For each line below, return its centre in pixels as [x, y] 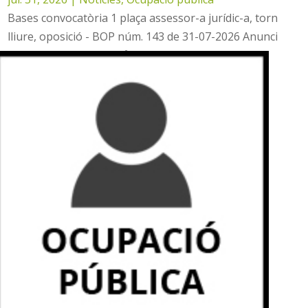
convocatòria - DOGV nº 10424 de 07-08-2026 [123, 55]
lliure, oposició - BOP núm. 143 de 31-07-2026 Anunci [143, 37]
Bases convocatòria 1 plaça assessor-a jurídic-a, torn [143, 18]
